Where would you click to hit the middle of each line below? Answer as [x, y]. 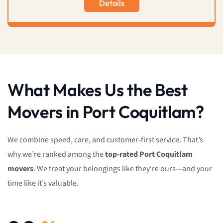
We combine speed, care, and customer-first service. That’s [105, 140]
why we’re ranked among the [56, 154]
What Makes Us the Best [98, 90]
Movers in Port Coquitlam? [106, 111]
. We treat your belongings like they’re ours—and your [123, 169]
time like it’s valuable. [43, 183]
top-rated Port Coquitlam [149, 154]
